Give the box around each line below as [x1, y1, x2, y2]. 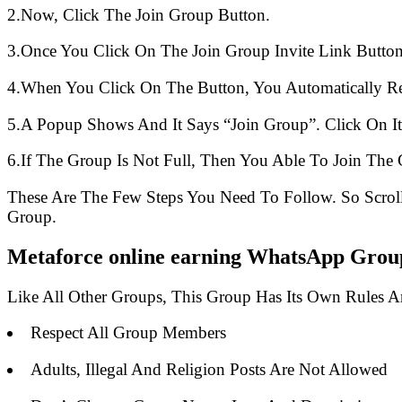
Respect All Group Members [30, 323, 226, 343]
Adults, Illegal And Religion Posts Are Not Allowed [30, 360, 388, 380]
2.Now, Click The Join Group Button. [7, 4, 270, 24]
